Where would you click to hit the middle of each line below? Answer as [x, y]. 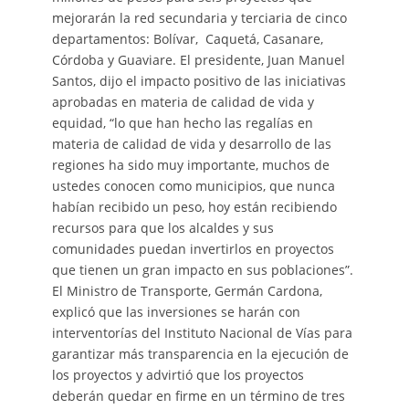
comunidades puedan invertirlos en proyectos [193, 249]
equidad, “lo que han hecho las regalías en [182, 123]
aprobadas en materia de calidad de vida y [183, 102]
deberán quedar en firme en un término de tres [198, 396]
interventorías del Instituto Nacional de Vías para [202, 333]
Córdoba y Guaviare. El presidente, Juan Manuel [198, 60]
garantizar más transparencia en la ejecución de [200, 354]
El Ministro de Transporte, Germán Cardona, [187, 291]
